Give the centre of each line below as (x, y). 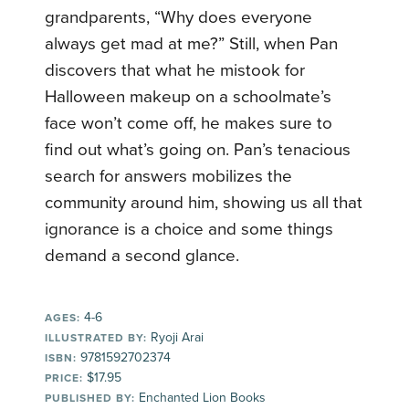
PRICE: (64, 378)
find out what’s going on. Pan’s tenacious (198, 149)
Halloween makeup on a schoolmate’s (189, 96)
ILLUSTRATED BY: (96, 337)
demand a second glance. (142, 255)
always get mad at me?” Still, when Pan (192, 43)
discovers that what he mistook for (175, 70)
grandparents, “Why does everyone (179, 17)
